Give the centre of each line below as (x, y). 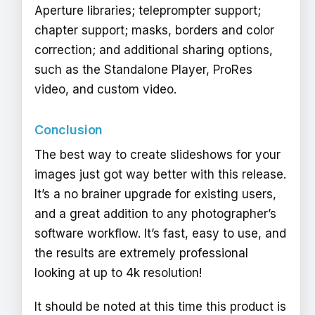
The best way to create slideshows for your (157, 155)
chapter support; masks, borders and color (154, 31)
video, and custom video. (105, 90)
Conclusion (69, 129)
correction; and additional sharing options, (154, 50)
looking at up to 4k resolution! (118, 273)
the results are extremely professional (141, 253)
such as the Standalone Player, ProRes (143, 70)
